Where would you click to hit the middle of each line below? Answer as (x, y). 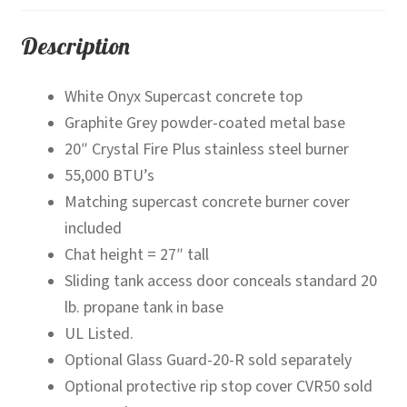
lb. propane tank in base (144, 307)
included (93, 228)
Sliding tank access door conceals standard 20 (220, 281)
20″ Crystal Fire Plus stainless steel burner (206, 149)
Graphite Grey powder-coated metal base (204, 123)
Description (75, 45)
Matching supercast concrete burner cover (207, 202)
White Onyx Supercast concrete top (183, 96)
